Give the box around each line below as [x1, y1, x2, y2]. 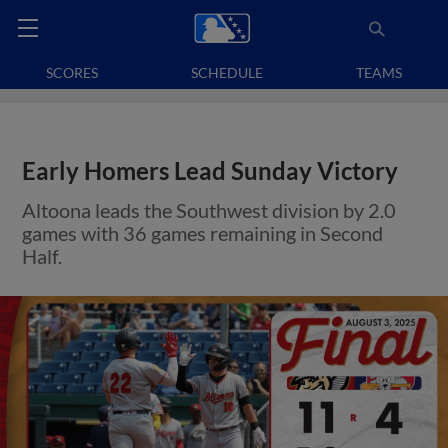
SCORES [46, 64, 99, 81]
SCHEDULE [191, 64, 263, 81]
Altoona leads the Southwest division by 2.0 [22, 198, 397, 222]
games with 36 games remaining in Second [22, 221, 384, 245]
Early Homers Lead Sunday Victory [22, 157, 399, 185]
